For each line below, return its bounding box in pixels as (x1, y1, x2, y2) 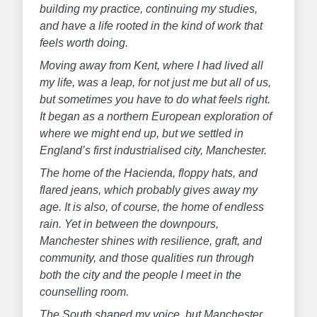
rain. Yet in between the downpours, (40, 217, 219, 230)
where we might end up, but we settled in (40, 127, 243, 139)
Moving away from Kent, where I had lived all (40, 59, 263, 71)
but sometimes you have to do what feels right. (40, 93, 270, 105)
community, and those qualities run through (40, 251, 254, 264)
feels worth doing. (40, 36, 128, 49)
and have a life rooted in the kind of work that (40, 19, 263, 32)
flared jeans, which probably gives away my (40, 183, 258, 196)
